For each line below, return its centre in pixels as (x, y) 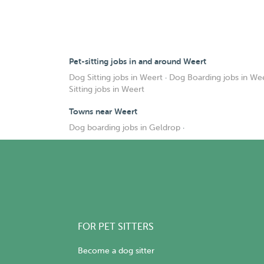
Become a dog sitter (116, 251)
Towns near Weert (103, 111)
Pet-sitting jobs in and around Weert (138, 61)
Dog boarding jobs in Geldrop (125, 128)
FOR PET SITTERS (116, 227)
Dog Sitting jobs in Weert (116, 77)
